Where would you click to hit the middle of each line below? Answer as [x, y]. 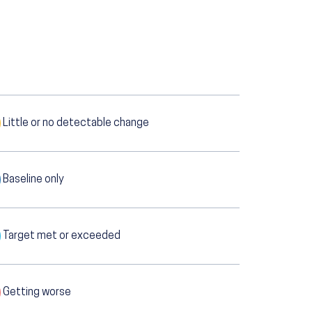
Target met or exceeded [61, 236]
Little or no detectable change [76, 124]
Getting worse [37, 293]
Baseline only [33, 180]
